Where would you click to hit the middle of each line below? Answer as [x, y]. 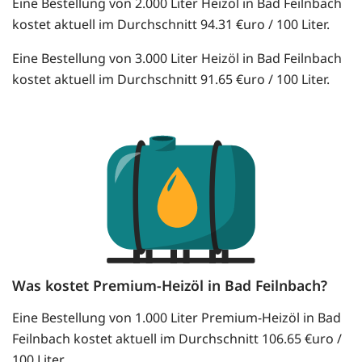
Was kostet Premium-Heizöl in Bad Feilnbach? [170, 286]
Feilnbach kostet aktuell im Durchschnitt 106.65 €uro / [177, 339]
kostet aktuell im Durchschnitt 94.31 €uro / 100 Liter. [171, 25]
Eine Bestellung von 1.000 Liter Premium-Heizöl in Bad [177, 318]
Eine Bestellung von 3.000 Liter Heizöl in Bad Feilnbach [177, 59]
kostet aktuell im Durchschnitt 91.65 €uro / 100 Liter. [171, 80]
